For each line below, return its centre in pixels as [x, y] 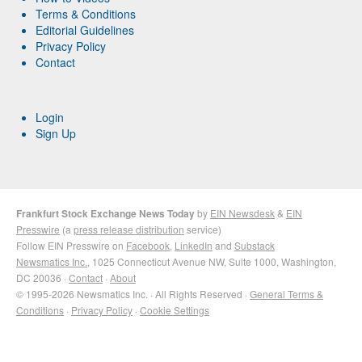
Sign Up [56, 133]
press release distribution [129, 229]
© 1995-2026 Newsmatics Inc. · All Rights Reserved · [133, 293]
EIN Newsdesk [242, 213]
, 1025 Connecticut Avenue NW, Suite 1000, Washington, [212, 261]
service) [203, 229]
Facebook [148, 245]
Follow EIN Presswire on [71, 245]
